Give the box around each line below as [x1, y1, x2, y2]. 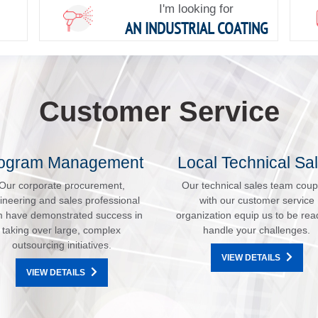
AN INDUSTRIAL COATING [124, 18, 268, 39]
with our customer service [199, 194, 314, 207]
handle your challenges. [203, 224, 310, 236]
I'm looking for [158, 2, 234, 16]
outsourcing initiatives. [11, 239, 111, 251]
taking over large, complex [2, 224, 121, 236]
